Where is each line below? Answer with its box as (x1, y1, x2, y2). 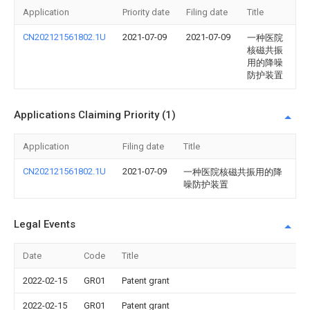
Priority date (122, 7, 170, 17)
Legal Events (14, 218, 75, 230)
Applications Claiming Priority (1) (14, 109, 176, 121)
